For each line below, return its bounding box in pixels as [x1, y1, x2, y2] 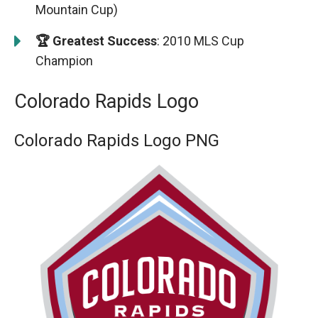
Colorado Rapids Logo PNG [14, 130, 219, 150]
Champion [35, 53, 93, 68]
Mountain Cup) [35, 1, 118, 17]
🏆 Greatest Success [35, 33, 157, 48]
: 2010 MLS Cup [157, 33, 244, 48]
